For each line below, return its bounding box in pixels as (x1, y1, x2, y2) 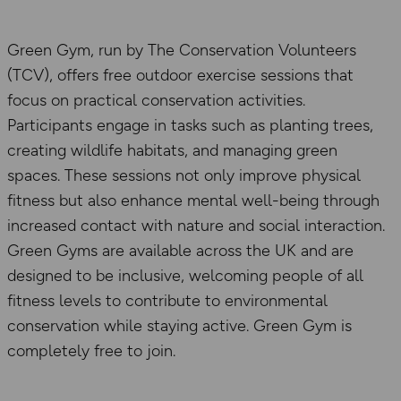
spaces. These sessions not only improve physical (7, 165, 361, 185)
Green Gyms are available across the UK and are (7, 240, 354, 260)
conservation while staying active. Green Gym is (7, 315, 352, 336)
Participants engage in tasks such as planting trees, (7, 115, 373, 135)
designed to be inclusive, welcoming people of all (7, 265, 363, 286)
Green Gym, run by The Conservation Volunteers (7, 39, 356, 60)
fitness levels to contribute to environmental (7, 290, 328, 311)
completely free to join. (7, 340, 175, 361)
